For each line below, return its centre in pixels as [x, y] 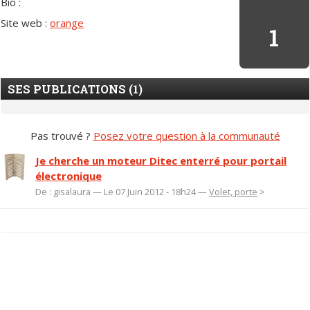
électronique [69, 176]
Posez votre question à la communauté [186, 135]
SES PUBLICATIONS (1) [75, 89]
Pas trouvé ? [62, 135]
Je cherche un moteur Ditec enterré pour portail [161, 161]
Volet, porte [234, 192]
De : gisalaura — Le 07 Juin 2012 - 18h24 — [122, 192]
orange [67, 22]
